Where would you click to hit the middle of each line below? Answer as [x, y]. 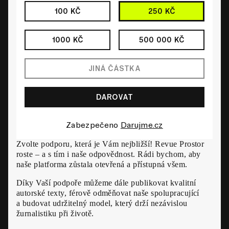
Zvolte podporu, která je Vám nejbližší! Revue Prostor [110, 144]
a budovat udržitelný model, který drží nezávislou [102, 203]
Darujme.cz [142, 125]
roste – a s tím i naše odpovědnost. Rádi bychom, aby [109, 154]
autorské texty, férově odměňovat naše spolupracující [108, 193]
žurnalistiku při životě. [55, 213]
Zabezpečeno [93, 125]
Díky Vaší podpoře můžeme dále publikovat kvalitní [106, 183]
